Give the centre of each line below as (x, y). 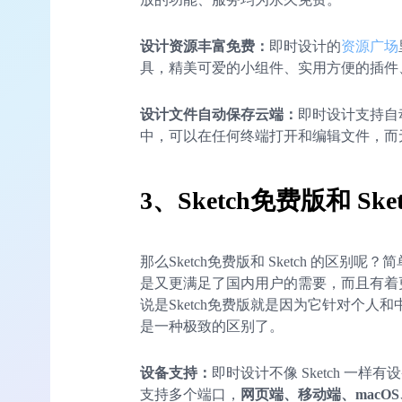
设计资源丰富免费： (205, 47)
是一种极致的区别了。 (212, 327)
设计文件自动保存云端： (219, 115)
